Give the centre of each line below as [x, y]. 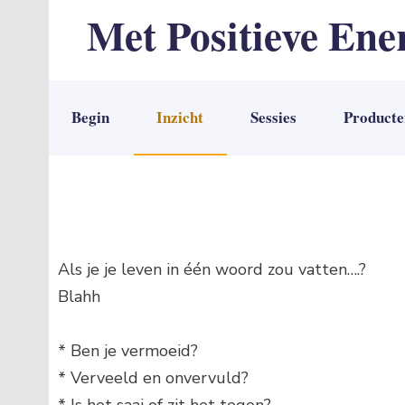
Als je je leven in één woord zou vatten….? [214, 269]
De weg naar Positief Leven [188, 79]
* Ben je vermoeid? [127, 351]
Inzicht [180, 117]
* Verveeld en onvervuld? [153, 378]
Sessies [274, 117]
